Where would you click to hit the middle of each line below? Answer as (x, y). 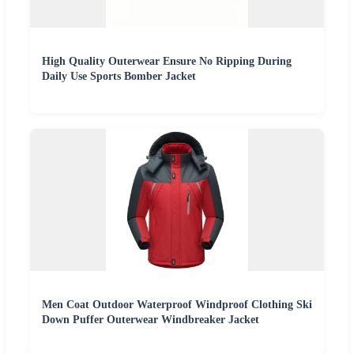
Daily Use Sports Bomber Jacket (119, 77)
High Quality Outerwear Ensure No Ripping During (167, 62)
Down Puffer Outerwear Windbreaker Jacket (151, 320)
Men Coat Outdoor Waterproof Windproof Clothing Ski (177, 305)
